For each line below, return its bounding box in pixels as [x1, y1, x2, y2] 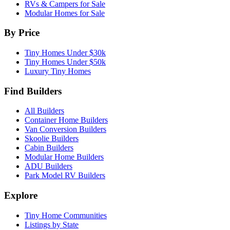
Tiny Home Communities [25, 210, 107, 220]
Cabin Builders [25, 143, 73, 152]
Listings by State [25, 220, 79, 229]
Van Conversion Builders [25, 125, 106, 134]
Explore [4, 190, 37, 201]
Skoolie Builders [25, 134, 79, 143]
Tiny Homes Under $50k [25, 57, 106, 66]
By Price [4, 27, 40, 39]
